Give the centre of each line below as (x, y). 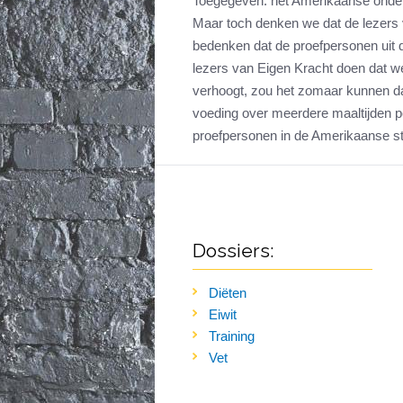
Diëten (228, 293)
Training (232, 336)
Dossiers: (233, 251)
